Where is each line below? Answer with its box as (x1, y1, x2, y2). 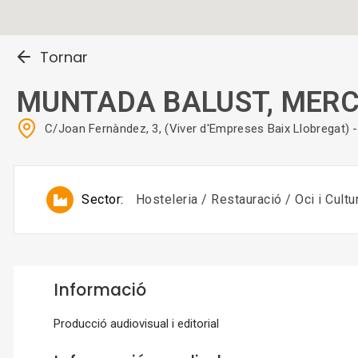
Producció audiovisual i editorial (54, 316, 219, 332)
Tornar (39, 47, 88, 68)
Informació (54, 278, 146, 302)
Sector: (82, 192, 124, 208)
